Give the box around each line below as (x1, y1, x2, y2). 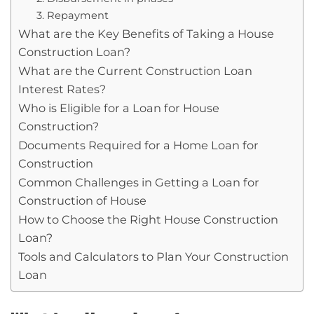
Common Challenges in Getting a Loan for (18, 175, 259, 190)
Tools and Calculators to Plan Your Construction (18, 250, 289, 264)
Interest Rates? (18, 82, 106, 97)
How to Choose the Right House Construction (18, 212, 278, 227)
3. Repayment (36, 9, 109, 22)
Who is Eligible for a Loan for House (18, 101, 219, 116)
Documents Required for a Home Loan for (18, 138, 259, 153)
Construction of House (18, 193, 146, 208)
